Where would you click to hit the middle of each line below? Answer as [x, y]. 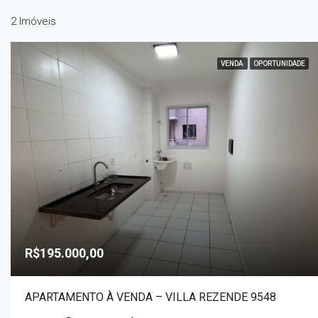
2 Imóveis [33, 21]
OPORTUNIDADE [280, 64]
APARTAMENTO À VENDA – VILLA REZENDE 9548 [150, 297]
